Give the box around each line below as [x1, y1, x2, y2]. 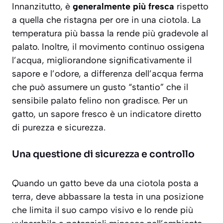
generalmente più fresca [73, 1, 174, 12]
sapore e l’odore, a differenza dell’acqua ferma [12, 68, 204, 80]
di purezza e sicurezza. [12, 122, 106, 133]
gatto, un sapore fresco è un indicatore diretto [12, 109, 202, 120]
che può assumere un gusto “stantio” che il [12, 82, 188, 93]
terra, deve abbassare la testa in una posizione [12, 191, 204, 203]
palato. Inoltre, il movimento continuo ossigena [12, 41, 205, 53]
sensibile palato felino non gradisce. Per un [12, 95, 188, 107]
